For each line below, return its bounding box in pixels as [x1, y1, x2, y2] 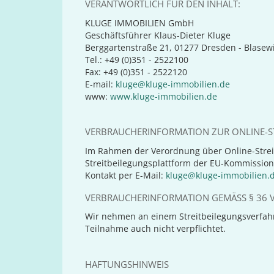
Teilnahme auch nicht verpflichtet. [85, 223, 226, 235]
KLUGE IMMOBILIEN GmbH [85, 17, 194, 29]
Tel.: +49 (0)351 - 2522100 [85, 53, 189, 65]
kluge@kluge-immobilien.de [116, 78, 231, 90]
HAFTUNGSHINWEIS [85, 257, 169, 271]
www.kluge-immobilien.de [110, 90, 218, 102]
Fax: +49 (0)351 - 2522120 [85, 65, 188, 78]
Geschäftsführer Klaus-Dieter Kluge [85, 29, 231, 41]
